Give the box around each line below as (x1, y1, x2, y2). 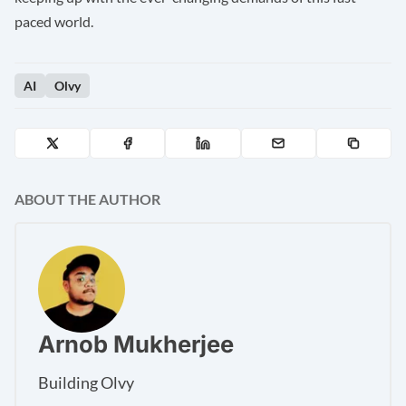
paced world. (14, 13, 93, 31)
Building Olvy (38, 372, 134, 392)
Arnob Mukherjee (38, 330, 234, 359)
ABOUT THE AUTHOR (14, 190, 160, 208)
